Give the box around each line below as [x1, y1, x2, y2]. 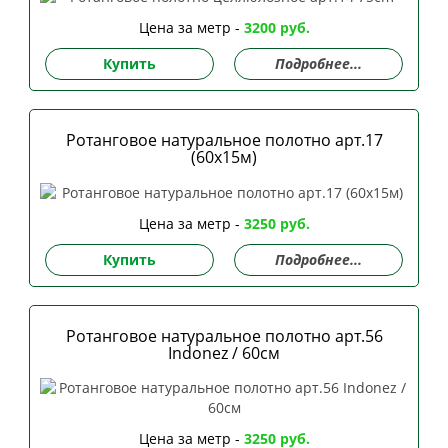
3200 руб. [243, 17, 310, 37]
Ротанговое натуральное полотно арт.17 [65, 128, 383, 151]
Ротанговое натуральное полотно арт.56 [65, 324, 383, 347]
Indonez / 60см [168, 341, 280, 364]
